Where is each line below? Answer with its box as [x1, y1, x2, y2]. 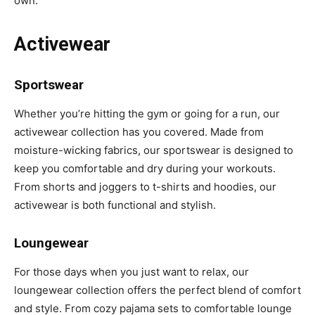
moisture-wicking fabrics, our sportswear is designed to [14, 143, 293, 157]
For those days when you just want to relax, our [14, 264, 249, 278]
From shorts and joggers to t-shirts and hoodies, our [14, 179, 276, 193]
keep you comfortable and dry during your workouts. [14, 161, 276, 175]
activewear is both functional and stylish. [14, 198, 216, 212]
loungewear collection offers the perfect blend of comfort [14, 283, 301, 297]
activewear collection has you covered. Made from [14, 124, 264, 139]
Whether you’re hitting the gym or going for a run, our [14, 106, 280, 120]
